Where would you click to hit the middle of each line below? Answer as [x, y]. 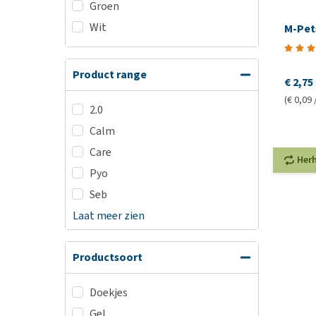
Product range [110, 74]
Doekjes [109, 292]
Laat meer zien [109, 215]
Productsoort [108, 257]
